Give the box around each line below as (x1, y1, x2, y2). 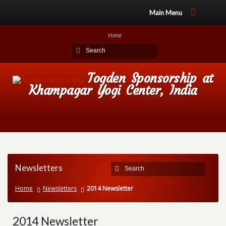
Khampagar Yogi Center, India (29, 83, 197, 98)
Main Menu (149, 9, 182, 17)
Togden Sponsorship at (87, 71, 213, 86)
